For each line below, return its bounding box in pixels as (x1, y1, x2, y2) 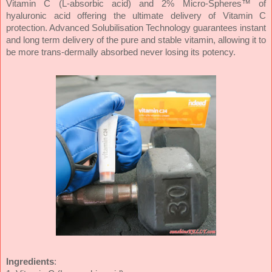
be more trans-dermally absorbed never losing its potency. (6, 47, 236, 57)
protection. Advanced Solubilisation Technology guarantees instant (6, 22, 266, 33)
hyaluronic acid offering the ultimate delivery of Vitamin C (6, 10, 266, 21)
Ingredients (6, 256, 54, 267)
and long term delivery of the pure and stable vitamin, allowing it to (6, 35, 266, 45)
